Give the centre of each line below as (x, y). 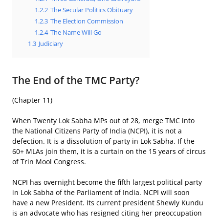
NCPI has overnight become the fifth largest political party (107, 182)
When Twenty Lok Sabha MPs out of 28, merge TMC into (103, 120)
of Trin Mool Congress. (49, 162)
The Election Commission (87, 21)
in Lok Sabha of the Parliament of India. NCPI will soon (101, 192)
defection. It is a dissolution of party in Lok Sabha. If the (103, 141)
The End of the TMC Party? (76, 80)
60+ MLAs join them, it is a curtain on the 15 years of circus (109, 151)
